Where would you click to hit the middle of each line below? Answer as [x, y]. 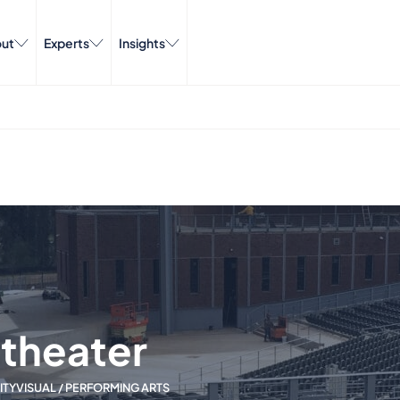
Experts [67, 42]
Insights [142, 42]
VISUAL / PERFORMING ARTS [93, 387]
